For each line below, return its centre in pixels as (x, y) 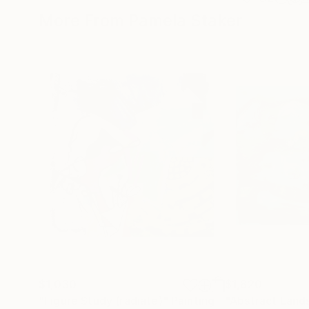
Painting (193, 301)
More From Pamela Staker (141, 20)
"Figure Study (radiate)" (103, 301)
